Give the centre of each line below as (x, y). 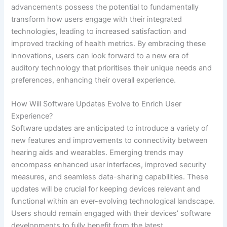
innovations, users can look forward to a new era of (100, 55)
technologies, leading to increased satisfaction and (99, 31)
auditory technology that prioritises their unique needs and (112, 68)
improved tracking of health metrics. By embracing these (109, 43)
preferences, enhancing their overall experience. (94, 80)
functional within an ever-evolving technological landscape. (113, 201)
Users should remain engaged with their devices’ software (111, 214)
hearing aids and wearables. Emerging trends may (98, 153)
